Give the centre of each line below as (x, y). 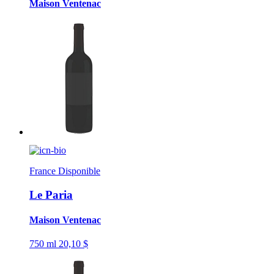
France (44, 171)
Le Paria (51, 194)
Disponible (79, 171)
